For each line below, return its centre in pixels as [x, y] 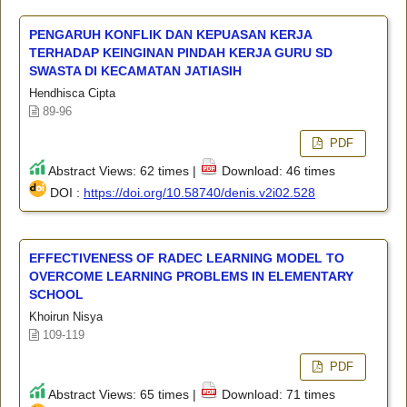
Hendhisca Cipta [72, 93]
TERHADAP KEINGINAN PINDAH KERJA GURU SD [180, 52]
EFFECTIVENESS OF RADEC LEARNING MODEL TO [186, 258]
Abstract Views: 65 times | [122, 394]
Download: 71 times [276, 394]
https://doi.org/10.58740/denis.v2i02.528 [199, 192]
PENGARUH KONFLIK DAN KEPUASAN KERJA [170, 34]
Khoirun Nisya [65, 316]
